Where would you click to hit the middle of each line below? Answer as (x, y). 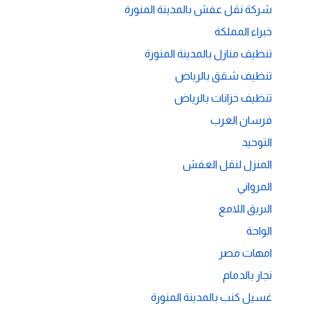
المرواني (255, 186)
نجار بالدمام (247, 275)
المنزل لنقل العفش (227, 164)
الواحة (259, 230)
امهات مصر (245, 253)
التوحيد (257, 142)
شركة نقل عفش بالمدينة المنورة (198, 9)
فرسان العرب (241, 120)
